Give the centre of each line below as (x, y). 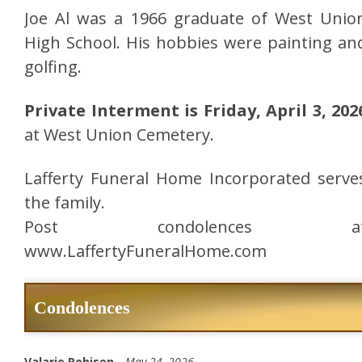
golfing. (53, 67)
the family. (65, 203)
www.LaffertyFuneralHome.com (145, 251)
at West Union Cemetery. (119, 135)
